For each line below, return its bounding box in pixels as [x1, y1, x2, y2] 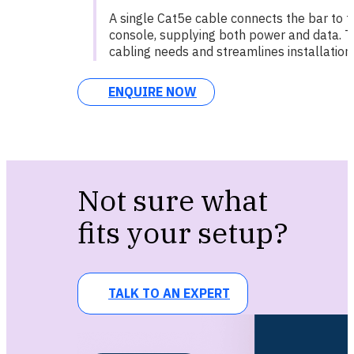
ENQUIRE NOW [107, 84, 197, 100]
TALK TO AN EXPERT [107, 285, 230, 302]
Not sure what [77, 181, 268, 219]
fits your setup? [77, 213, 288, 251]
